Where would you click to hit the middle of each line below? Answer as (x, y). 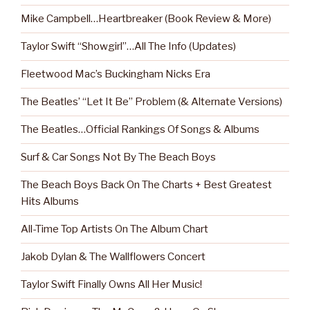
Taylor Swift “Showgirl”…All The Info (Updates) (128, 47)
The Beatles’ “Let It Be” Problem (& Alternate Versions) (152, 102)
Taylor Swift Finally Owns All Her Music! (111, 285)
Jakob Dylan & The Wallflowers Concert (113, 257)
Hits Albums (50, 202)
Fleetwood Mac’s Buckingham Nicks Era (116, 74)
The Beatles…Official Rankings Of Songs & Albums (140, 130)
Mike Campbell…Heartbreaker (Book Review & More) (146, 19)
